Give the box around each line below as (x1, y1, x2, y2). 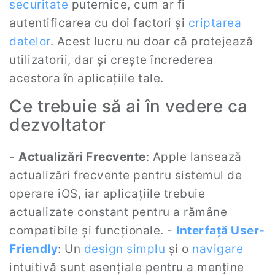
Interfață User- (176, 223, 265, 238)
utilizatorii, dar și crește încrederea (9, 53, 213, 67)
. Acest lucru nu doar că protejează (50, 34, 253, 48)
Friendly (9, 242, 58, 256)
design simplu (83, 242, 165, 256)
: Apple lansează (145, 150, 242, 164)
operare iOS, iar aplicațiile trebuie (9, 187, 205, 201)
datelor (9, 34, 50, 48)
